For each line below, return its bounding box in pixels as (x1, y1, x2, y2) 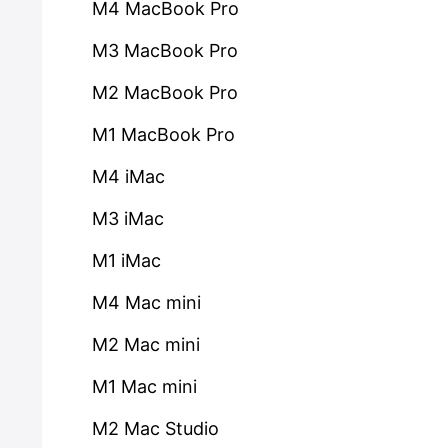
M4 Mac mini (92, 292, 201, 313)
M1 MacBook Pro (92, 124, 235, 145)
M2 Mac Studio (92, 418, 219, 439)
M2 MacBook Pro (92, 82, 238, 103)
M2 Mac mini (92, 334, 200, 355)
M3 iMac (92, 208, 164, 229)
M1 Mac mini (92, 376, 197, 397)
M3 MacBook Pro (92, 40, 238, 61)
